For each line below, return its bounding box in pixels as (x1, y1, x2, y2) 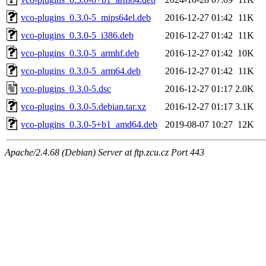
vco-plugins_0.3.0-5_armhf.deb (21, 47, 139, 58)
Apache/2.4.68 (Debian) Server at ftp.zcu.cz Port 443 (5, 147, 204, 157)
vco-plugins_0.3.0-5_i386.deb (21, 30, 134, 40)
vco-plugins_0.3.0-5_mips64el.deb (21, 12, 151, 23)
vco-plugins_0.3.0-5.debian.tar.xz (21, 101, 146, 112)
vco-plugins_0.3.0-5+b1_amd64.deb (21, 119, 157, 129)
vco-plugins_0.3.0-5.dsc (21, 83, 111, 94)
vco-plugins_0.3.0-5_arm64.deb (21, 65, 141, 76)
